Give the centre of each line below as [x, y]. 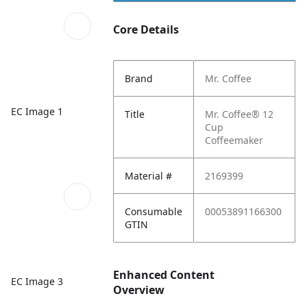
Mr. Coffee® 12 [240, 114]
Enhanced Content [164, 275]
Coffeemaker [234, 140]
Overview [139, 290]
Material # [149, 176]
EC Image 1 [37, 111]
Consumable [154, 211]
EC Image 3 [37, 281]
